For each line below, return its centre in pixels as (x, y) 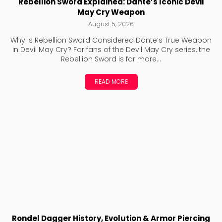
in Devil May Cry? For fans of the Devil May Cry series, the (111, 50)
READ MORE (111, 82)
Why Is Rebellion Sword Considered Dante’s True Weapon (111, 40)
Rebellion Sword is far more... (111, 59)
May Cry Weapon (111, 12)
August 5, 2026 (111, 24)
